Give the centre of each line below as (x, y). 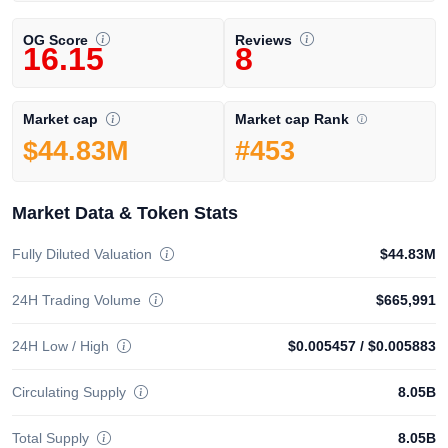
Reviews (265, 39)
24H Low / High (62, 346)
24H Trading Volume (78, 300)
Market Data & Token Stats (125, 213)
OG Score (57, 39)
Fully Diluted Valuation (84, 254)
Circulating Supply (71, 392)
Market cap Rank (294, 119)
